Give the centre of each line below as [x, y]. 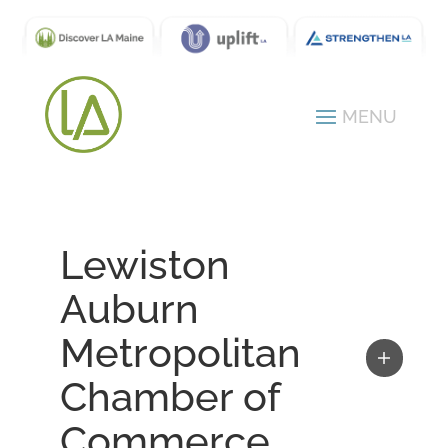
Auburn [129, 309]
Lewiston [144, 265]
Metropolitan [180, 353]
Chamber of [169, 397]
